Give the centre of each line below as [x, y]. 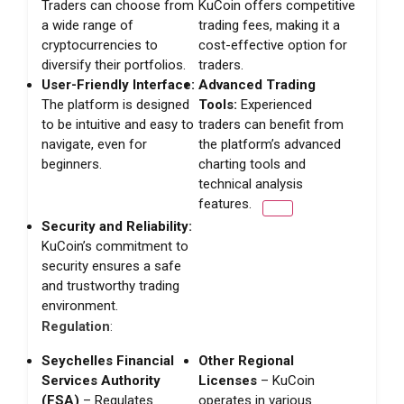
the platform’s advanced [270, 144]
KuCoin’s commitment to [115, 246]
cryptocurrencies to [100, 45]
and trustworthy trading [110, 285]
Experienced [275, 104]
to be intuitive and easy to [118, 124]
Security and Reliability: [117, 226]
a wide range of [87, 25]
